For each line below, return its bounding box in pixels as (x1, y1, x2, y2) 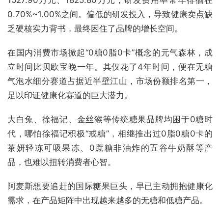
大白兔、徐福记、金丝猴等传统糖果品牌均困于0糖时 (7, 114, 213, 124)
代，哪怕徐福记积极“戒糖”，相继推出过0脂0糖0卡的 (7, 128, 213, 138)
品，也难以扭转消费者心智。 (7, 157, 116, 167)
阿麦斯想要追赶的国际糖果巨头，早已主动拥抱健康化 (7, 181, 213, 191)
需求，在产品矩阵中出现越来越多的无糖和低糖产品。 (7, 195, 208, 205)
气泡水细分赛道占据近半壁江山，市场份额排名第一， (7, 76, 213, 86)
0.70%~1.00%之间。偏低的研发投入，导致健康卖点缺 (7, 9, 213, 19)
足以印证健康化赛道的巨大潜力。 (7, 90, 133, 100)
